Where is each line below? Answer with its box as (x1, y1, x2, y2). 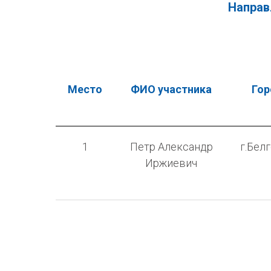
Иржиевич (145, 156, 197, 169)
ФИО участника (131, 82, 212, 96)
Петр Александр (129, 140, 213, 153)
